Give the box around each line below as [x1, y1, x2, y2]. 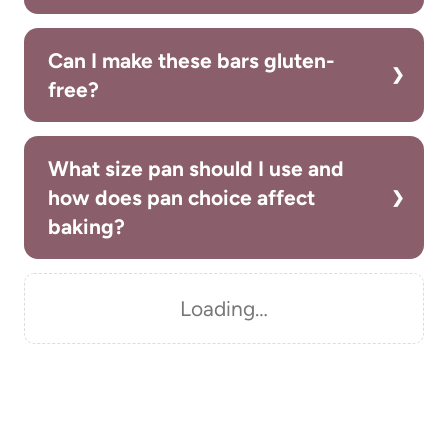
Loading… [180, 296, 268, 322]
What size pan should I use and [48, 156, 344, 182]
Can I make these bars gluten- [48, 48, 335, 74]
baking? [48, 214, 125, 240]
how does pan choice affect [48, 185, 315, 211]
